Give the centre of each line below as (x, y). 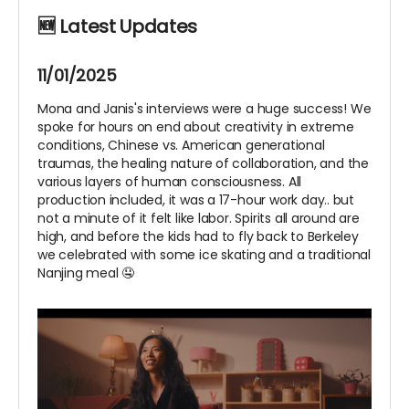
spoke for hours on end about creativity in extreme (196, 127)
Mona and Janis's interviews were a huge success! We (204, 109)
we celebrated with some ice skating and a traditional (204, 255)
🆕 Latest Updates (118, 27)
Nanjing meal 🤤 (86, 273)
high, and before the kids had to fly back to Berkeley (198, 237)
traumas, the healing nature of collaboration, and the (203, 164)
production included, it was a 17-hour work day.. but (196, 200)
